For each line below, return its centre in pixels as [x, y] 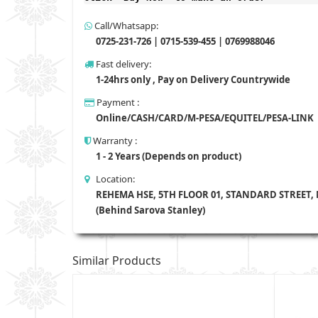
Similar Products [117, 260]
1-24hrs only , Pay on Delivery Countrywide [192, 79]
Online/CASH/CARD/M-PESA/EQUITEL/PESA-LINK [204, 117]
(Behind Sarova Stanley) [149, 210]
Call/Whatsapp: [125, 25]
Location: [112, 179]
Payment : [117, 102]
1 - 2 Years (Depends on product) [168, 156]
